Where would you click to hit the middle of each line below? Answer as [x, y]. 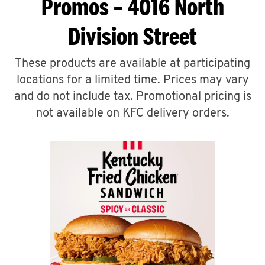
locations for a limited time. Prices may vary [132, 80]
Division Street [132, 36]
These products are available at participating [132, 64]
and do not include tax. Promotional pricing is [132, 97]
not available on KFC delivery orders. [132, 114]
